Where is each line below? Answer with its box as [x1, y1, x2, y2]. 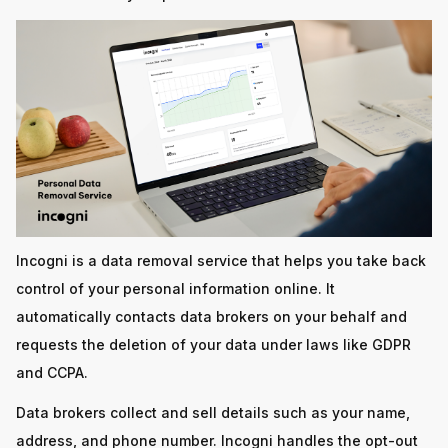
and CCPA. [16, 364, 88, 382]
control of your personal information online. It [16, 280, 335, 298]
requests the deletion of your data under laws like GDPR [16, 336, 411, 354]
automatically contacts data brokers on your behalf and [16, 308, 407, 326]
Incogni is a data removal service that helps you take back [16, 252, 426, 270]
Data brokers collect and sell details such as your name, [16, 404, 410, 422]
